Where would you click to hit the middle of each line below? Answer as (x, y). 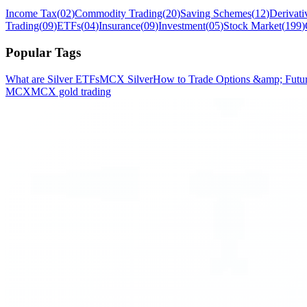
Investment (182, 26)
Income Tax (31, 14)
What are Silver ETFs (52, 79)
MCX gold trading (71, 91)
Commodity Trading (119, 14)
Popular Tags (43, 52)
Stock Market (253, 26)
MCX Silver (126, 79)
